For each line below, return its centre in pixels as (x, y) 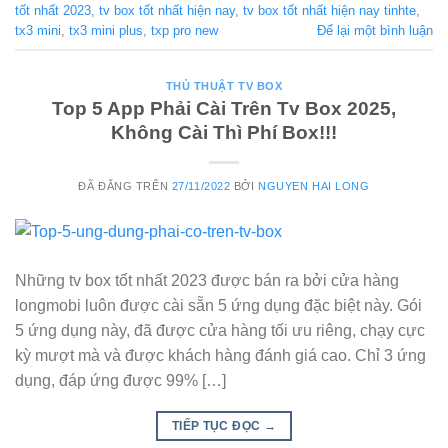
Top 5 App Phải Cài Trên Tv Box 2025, (224, 109)
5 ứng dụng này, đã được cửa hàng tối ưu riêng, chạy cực (220, 330)
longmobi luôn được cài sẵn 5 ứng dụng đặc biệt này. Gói (218, 305)
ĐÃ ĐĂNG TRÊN (125, 186)
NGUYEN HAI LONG (314, 186)
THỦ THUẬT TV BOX (224, 85)
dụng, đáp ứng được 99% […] (120, 380)
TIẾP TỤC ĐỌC (217, 425)
